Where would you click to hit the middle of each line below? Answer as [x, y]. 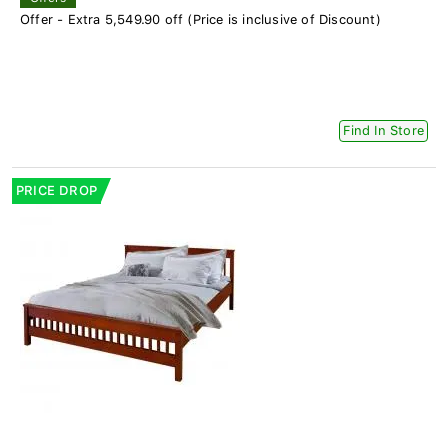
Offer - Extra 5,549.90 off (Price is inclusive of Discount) [200, 19]
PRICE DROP [56, 190]
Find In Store [383, 130]
